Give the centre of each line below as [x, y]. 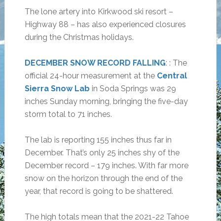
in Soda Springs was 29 [133, 89]
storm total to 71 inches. [68, 114]
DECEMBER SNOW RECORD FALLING [95, 63]
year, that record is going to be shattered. [99, 191]
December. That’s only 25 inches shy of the [102, 153]
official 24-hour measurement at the [91, 76]
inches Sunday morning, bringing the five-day [106, 101]
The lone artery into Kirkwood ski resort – [99, 12]
